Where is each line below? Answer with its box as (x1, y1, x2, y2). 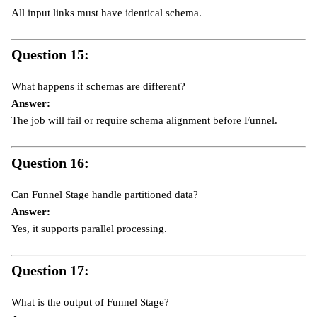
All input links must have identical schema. (11, 6, 202, 18)
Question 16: (11, 154, 89, 171)
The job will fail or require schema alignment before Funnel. (11, 115, 277, 127)
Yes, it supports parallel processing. (11, 222, 167, 234)
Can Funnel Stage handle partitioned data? (11, 188, 198, 200)
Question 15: (11, 47, 89, 63)
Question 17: (11, 263, 89, 279)
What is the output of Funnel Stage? (11, 296, 169, 309)
